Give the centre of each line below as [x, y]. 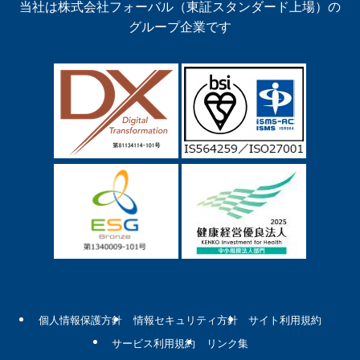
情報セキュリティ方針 [185, 321]
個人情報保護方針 [81, 321]
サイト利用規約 [284, 321]
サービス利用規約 [154, 343]
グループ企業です [180, 27]
